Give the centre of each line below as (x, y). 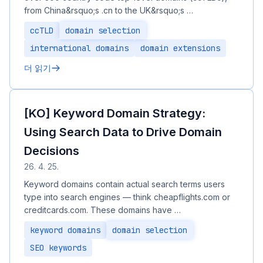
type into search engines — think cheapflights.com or (127, 197)
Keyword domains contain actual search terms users (124, 184)
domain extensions (180, 48)
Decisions (52, 151)
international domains (79, 48)
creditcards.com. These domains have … (102, 210)
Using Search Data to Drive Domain (123, 132)
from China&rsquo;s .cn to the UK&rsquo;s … (109, 10)
